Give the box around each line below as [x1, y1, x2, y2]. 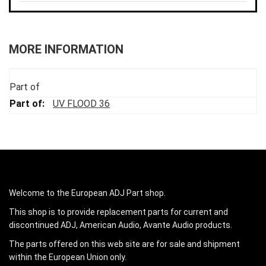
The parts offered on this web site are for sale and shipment [9, 239, 240, 249]
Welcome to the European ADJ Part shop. [9, 188, 166, 198]
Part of [9, 81, 40, 93]
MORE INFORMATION [9, 42, 123, 57]
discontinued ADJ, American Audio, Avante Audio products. [9, 220, 232, 230]
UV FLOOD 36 [53, 98, 110, 110]
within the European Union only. [9, 252, 126, 262]
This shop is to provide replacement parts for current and [9, 207, 228, 217]
